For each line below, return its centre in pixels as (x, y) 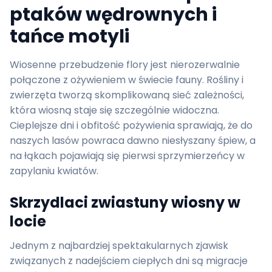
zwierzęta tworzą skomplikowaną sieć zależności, (127, 95)
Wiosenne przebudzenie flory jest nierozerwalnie (125, 65)
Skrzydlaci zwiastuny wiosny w (125, 202)
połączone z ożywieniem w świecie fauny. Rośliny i (127, 80)
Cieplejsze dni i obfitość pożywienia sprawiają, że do (131, 125)
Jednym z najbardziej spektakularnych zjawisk (119, 246)
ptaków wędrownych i (113, 15)
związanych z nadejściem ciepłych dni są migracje (129, 261)
